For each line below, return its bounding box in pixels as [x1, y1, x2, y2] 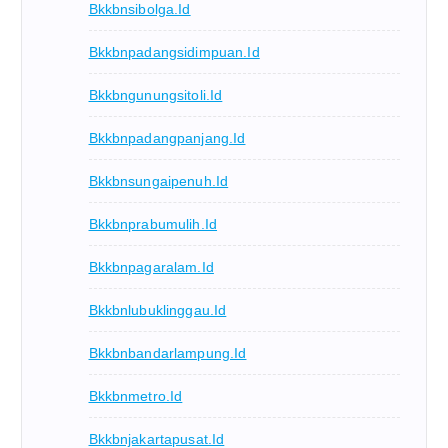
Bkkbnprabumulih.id [88, 216, 218, 233]
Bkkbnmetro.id [88, 388, 183, 405]
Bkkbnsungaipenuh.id [88, 173, 229, 190]
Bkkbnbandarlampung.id [88, 345, 247, 362]
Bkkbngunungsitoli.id [88, 87, 223, 104]
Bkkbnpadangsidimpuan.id [88, 44, 260, 61]
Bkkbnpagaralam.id [88, 259, 214, 276]
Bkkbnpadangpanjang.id [88, 130, 246, 147]
